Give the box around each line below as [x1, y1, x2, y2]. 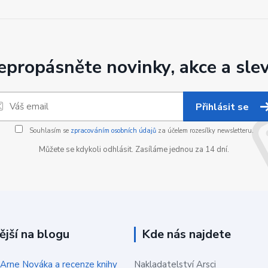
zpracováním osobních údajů [70, 126, 156, 135]
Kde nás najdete [142, 226, 231, 242]
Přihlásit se [196, 100, 251, 114]
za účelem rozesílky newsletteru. [156, 126, 254, 135]
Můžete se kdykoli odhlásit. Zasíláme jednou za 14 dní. [39, 144, 229, 155]
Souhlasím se [27, 126, 71, 135]
